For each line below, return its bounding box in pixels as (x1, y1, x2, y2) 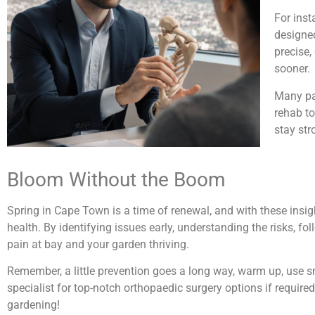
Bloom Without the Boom (7, 167, 226, 191)
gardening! (7, 298, 60, 312)
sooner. (274, 62, 310, 76)
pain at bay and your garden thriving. (7, 237, 189, 251)
